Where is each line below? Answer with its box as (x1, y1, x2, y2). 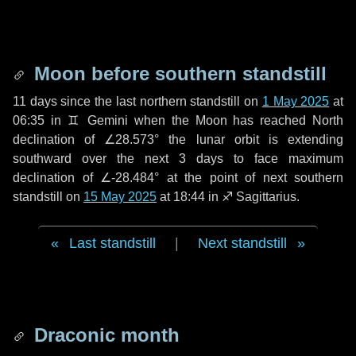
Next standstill (198, 235, 287, 251)
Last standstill (69, 235, 156, 251)
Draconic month (29, 324, 180, 346)
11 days (13, 95, 57, 108)
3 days (179, 152, 223, 165)
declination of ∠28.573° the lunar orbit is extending (13, 133, 343, 146)
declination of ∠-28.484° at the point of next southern (13, 171, 343, 184)
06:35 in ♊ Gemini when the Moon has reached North (13, 114, 343, 127)
